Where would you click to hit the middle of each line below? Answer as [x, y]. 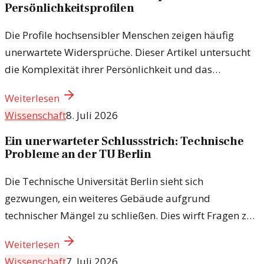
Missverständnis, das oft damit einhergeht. [104, 86]
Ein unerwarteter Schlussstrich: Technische [124, 142]
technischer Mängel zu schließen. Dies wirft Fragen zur [131, 216]
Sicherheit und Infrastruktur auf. [80, 233]
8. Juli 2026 [92, 115]
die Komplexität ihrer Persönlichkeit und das [108, 69]
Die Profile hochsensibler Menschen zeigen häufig [119, 35]
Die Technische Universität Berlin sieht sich [104, 181]
